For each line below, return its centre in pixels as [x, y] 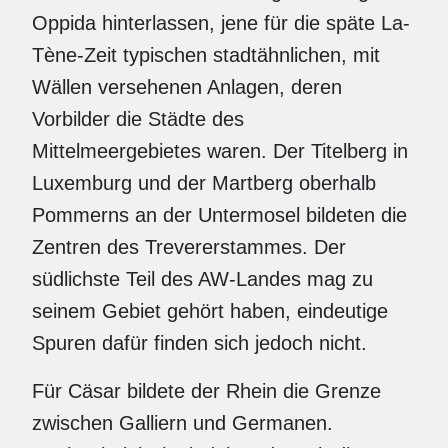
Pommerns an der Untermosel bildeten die [219, 215]
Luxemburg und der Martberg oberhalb [204, 183]
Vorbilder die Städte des [138, 119]
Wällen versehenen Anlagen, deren [187, 87]
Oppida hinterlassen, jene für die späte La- [221, 23]
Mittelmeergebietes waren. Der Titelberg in [220, 151]
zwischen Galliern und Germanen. [182, 423]
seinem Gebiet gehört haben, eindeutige [210, 311]
